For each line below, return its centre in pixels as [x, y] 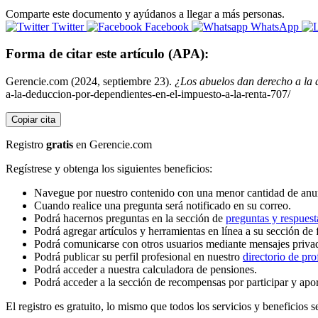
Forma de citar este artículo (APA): [107, 54]
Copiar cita [33, 120]
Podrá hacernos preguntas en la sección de [130, 219]
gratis [60, 145]
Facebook [167, 26]
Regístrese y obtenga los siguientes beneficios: [109, 169]
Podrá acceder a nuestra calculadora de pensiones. [146, 270]
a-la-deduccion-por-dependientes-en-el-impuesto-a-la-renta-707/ [148, 94]
